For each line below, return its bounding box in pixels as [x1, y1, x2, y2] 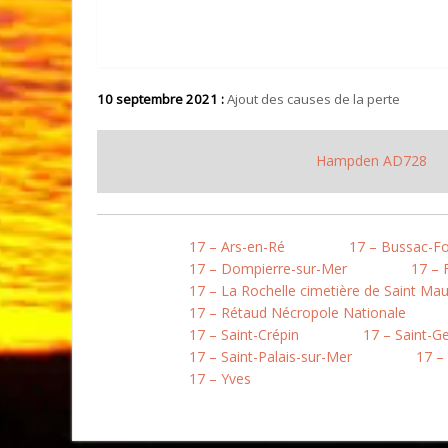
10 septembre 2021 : [97, 90, 224, 108]
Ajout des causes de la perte [224, 90, 400, 108]
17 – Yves [189, 369, 251, 388]
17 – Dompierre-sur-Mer [189, 259, 347, 278]
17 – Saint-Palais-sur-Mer [189, 347, 352, 366]
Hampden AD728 [315, 151, 427, 170]
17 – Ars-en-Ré [189, 237, 285, 256]
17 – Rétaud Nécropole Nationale [189, 303, 406, 322]
